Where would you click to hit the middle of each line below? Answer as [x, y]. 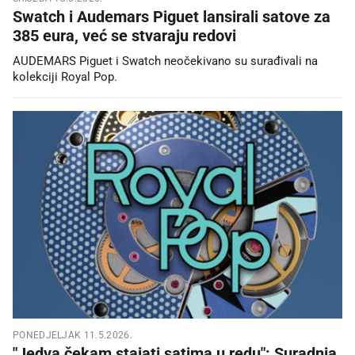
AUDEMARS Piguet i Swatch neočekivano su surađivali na [165, 61]
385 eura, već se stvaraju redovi [124, 35]
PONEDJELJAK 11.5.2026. [73, 336]
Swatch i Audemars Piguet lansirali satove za [172, 16]
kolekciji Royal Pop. [65, 76]
